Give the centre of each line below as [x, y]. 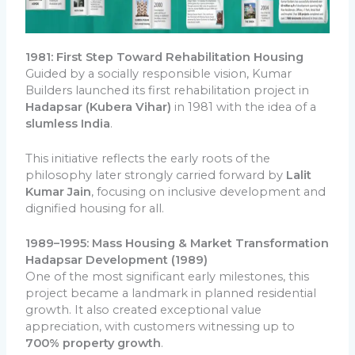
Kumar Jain [59, 192]
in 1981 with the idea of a [244, 107]
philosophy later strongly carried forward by [156, 176]
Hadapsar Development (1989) [117, 260]
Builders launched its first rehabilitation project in [168, 90]
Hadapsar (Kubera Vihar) [99, 107]
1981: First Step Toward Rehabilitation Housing [165, 57]
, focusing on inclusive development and [209, 192]
